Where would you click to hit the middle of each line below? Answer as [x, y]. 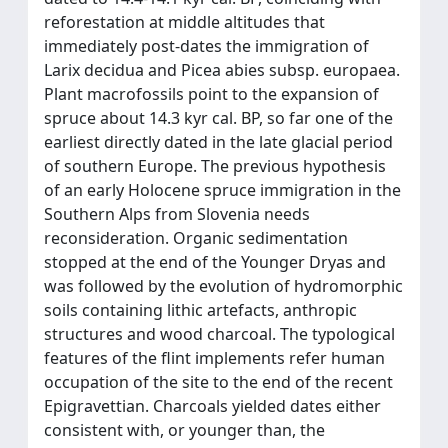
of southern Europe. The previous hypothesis [215, 166]
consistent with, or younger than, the [184, 430]
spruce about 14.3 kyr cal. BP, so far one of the [218, 118]
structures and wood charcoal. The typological [219, 334]
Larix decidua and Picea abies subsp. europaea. [222, 70]
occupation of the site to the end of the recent [218, 382]
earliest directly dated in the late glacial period [218, 142]
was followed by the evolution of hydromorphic [223, 286]
